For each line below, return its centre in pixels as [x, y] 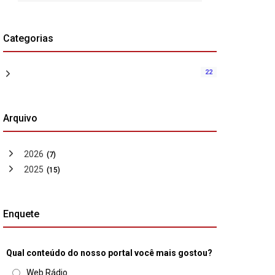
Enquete [21, 214]
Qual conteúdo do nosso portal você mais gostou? [109, 253]
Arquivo [20, 118]
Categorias [28, 39]
